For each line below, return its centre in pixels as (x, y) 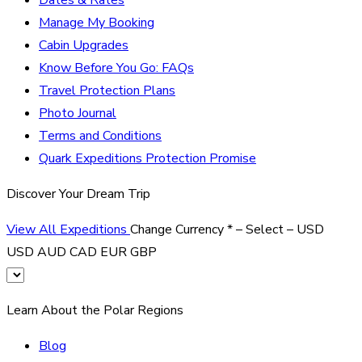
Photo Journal (78, 113)
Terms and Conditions (100, 135)
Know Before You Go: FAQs (116, 67)
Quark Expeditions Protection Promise (147, 158)
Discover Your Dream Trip (78, 194)
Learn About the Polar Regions (95, 310)
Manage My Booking (97, 22)
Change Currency (179, 229)
